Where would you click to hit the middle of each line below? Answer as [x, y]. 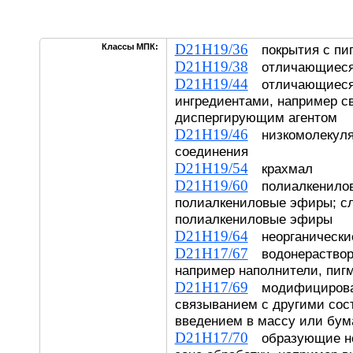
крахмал [280, 169]
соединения [211, 151]
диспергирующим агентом [256, 117]
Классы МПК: [130, 46]
